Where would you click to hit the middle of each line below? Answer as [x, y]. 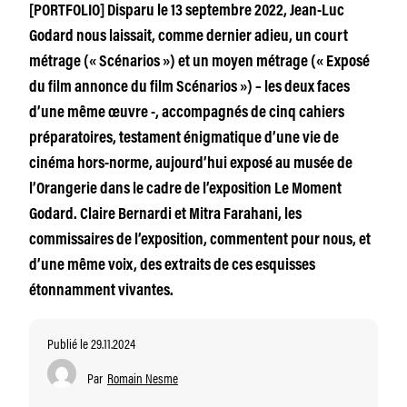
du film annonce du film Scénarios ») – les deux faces [189, 88]
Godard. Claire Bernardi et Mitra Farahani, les [165, 215]
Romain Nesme [143, 377]
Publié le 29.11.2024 [91, 343]
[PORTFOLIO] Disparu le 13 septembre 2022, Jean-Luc [187, 12]
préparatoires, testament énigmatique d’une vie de [184, 139]
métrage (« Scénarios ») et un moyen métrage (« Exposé [199, 63]
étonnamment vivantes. [101, 292]
